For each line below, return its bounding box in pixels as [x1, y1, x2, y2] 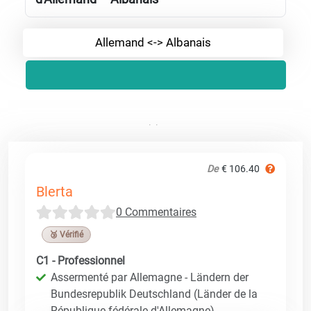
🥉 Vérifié [49, 229, 83, 239]
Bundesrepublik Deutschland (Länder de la [51, 287, 258, 301]
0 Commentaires [116, 205, 196, 219]
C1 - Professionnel [36, 253, 125, 267]
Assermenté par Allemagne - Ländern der [51, 270, 249, 284]
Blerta [36, 183, 73, 200]
